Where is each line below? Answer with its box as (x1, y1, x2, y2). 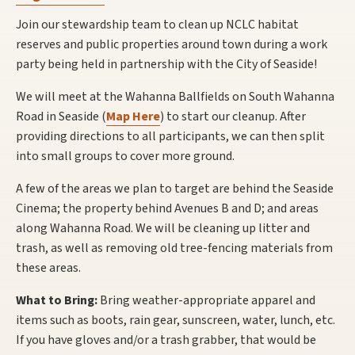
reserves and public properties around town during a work (16, 35, 327, 53)
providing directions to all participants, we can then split (16, 127, 325, 145)
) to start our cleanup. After (160, 107, 306, 125)
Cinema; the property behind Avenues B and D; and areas (16, 199, 319, 217)
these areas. (16, 258, 81, 277)
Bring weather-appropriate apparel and (100, 291, 315, 309)
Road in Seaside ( (16, 107, 106, 125)
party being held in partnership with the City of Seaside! (16, 55, 317, 73)
